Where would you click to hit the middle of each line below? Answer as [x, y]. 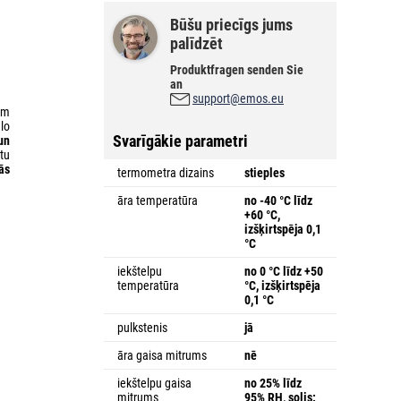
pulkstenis [142, 327]
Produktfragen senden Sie [237, 69]
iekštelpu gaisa [154, 383]
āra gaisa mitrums [162, 355]
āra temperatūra [158, 200]
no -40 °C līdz [278, 200]
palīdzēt [196, 43]
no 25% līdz [273, 383]
